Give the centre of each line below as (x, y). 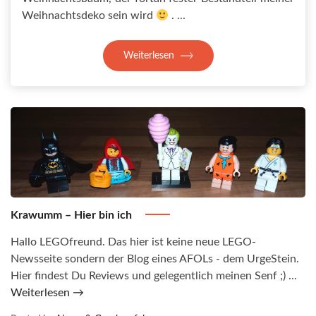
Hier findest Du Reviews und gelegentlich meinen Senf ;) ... (154, 276)
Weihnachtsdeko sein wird (89, 16)
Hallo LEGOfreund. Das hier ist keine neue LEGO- (133, 242)
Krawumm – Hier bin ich (73, 215)
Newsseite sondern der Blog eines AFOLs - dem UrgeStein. (155, 259)
